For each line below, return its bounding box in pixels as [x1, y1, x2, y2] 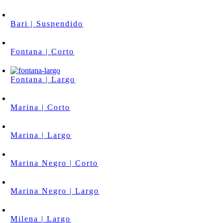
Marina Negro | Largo [10, 187, 100, 196]
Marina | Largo [10, 131, 72, 140]
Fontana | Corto [10, 47, 75, 56]
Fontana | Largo [10, 75, 76, 84]
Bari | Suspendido [10, 19, 84, 28]
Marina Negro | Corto [10, 159, 99, 168]
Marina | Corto [10, 103, 71, 112]
